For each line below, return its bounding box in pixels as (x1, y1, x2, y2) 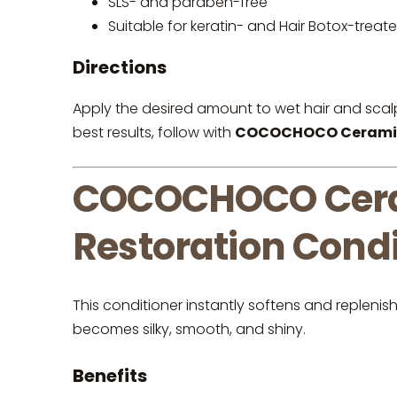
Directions (73, 54, 167, 80)
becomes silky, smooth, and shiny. (73, 319, 306, 340)
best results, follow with (73, 121, 235, 143)
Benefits (73, 362, 147, 388)
